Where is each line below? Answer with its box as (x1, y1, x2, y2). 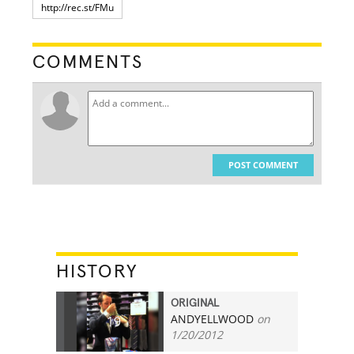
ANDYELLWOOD (171, 311, 254, 326)
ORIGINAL (171, 297, 220, 309)
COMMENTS (32, 52, 144, 72)
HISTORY (56, 262, 139, 281)
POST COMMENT (228, 158, 298, 171)
